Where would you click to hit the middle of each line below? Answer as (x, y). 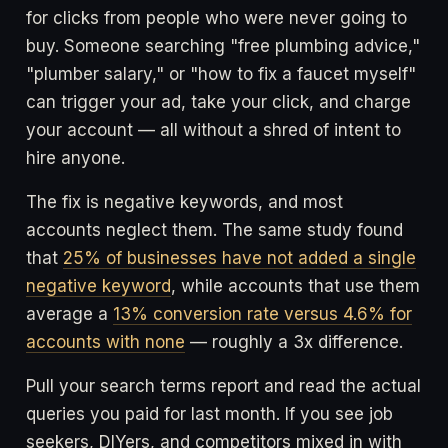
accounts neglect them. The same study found (214, 230)
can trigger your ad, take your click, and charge (218, 102)
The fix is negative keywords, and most (184, 202)
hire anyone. (75, 158)
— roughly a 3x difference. (294, 342)
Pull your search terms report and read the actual (223, 386)
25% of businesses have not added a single (239, 258)
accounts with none (105, 342)
